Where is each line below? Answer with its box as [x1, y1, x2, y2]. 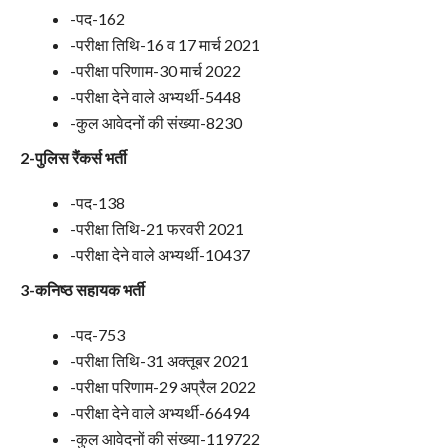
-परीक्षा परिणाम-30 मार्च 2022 [69, 61, 241, 81]
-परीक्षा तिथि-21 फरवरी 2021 [69, 219, 244, 239]
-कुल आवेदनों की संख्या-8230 [69, 113, 242, 133]
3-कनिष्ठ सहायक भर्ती [19, 280, 145, 300]
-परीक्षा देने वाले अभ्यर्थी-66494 [69, 403, 250, 423]
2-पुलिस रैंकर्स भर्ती [19, 148, 127, 168]
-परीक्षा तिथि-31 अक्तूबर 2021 [69, 351, 249, 371]
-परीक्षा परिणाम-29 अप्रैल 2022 [69, 377, 256, 397]
